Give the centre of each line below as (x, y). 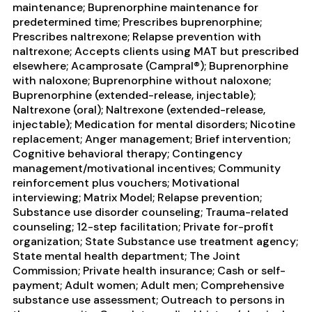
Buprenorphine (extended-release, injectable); (134, 95)
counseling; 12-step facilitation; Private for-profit (143, 226)
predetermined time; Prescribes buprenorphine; (137, 22)
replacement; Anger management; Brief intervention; (151, 139)
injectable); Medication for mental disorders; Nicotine (154, 124)
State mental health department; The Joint (126, 256)
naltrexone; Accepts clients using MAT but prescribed (156, 51)
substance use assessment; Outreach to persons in (149, 299)
